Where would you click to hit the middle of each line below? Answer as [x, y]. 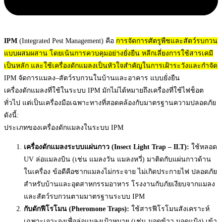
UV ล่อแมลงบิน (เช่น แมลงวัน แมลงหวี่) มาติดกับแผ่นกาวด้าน [117, 159]
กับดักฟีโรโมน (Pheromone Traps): [77, 209]
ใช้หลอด [203, 147]
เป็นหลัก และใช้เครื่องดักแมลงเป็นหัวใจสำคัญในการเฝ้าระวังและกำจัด [111, 65]
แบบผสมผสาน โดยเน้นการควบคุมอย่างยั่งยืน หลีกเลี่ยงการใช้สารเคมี [109, 53]
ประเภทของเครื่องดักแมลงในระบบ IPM [64, 127]
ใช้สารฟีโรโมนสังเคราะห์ [169, 209]
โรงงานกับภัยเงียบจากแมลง [173, 184]
